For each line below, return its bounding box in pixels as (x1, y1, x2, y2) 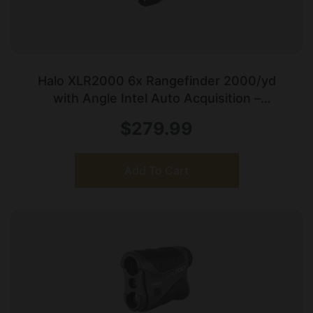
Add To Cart (124, 163, 189, 178)
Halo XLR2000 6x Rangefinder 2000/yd (37, 73, 276, 89)
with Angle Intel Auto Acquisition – (52, 91, 261, 106)
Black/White (120, 108, 193, 124)
